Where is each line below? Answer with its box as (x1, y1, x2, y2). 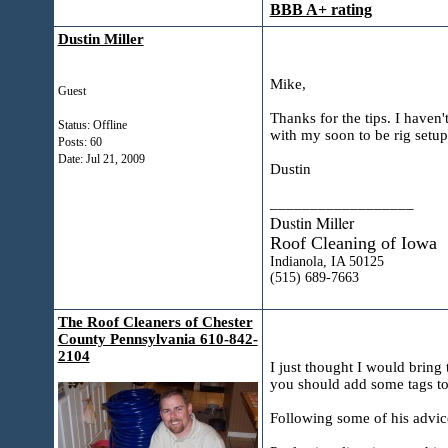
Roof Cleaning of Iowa (269, 233, 437, 253)
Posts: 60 (57, 135, 102, 149)
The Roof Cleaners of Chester (57, 314, 253, 330)
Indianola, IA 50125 (269, 254, 384, 269)
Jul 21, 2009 (85, 152, 145, 166)
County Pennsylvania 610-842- (57, 331, 258, 347)
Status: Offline (57, 118, 127, 132)
